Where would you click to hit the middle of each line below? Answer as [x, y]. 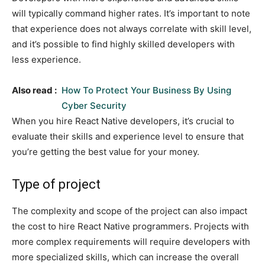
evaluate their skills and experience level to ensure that [128, 136]
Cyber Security [94, 105]
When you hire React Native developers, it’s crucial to [123, 121]
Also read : [34, 90]
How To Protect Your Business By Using [146, 90]
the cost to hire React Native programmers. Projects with [130, 226]
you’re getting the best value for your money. [106, 151]
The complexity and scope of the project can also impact [130, 211]
